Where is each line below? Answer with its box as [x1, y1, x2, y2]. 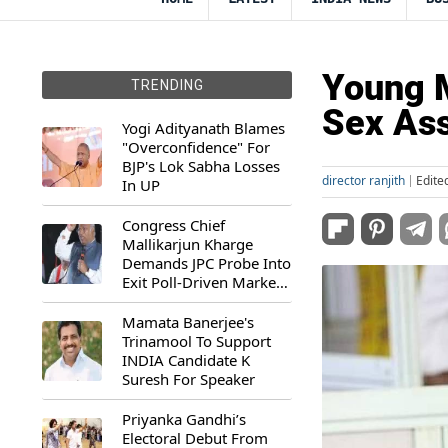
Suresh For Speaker [122, 369, 255, 389]
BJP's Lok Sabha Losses [122, 156, 280, 176]
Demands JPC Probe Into [122, 253, 291, 273]
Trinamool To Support [122, 331, 271, 351]
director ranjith [322, 172, 405, 189]
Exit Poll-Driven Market [122, 272, 281, 292]
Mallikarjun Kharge [122, 234, 253, 254]
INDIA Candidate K [122, 350, 250, 370]
